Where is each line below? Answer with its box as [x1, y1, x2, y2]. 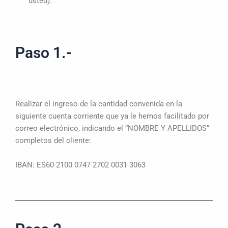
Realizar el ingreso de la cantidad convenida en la [15, 99, 182, 109]
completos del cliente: [15, 136, 91, 146]
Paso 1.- [15, 43, 72, 62]
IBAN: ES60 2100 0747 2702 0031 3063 [15, 160, 146, 169]
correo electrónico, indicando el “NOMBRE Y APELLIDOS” [15, 124, 209, 133]
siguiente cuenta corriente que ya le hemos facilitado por [15, 111, 209, 121]
